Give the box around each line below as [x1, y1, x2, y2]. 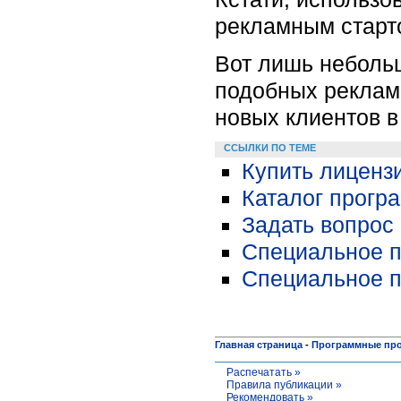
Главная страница [215, 338, 303, 350]
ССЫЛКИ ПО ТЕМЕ [224, 141, 316, 153]
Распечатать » [226, 365, 301, 379]
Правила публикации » [226, 378, 342, 391]
